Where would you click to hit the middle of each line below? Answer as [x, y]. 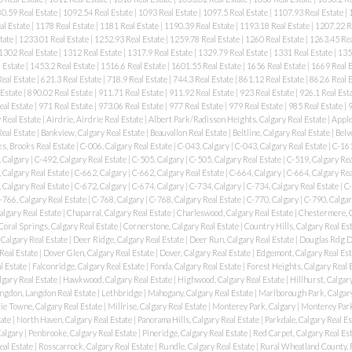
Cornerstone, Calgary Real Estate [181, 225]
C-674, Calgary [158, 185]
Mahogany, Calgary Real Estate [201, 292]
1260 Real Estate [275, 38]
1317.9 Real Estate [160, 52]
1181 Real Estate [130, 25]
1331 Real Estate [303, 52]
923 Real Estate [267, 92]
